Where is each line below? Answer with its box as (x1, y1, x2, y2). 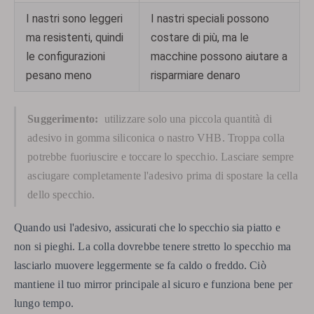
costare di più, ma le (151, 30, 249, 44)
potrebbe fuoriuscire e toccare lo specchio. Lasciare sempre (27, 150, 294, 163)
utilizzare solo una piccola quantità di (101, 112, 272, 125)
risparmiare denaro (151, 68, 240, 82)
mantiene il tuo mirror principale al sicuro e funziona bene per (14, 278, 293, 290)
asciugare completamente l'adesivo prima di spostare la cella (27, 169, 298, 182)
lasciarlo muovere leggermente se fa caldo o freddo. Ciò (14, 259, 266, 271)
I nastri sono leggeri (26, 11, 123, 25)
